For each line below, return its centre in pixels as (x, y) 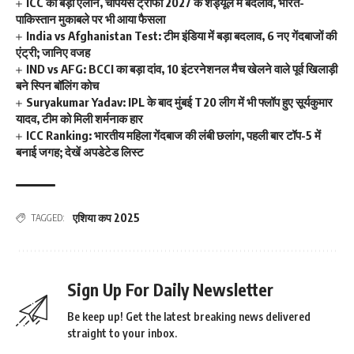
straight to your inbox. (122, 333)
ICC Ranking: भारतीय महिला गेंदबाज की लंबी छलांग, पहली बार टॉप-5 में (174, 135)
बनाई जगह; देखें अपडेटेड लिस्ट (80, 152)
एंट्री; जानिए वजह (53, 52)
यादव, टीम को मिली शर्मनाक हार (79, 119)
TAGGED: (48, 218)
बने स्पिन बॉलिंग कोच (57, 85)
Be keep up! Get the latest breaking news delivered (189, 316)
